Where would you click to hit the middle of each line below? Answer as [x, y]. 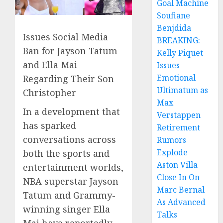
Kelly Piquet [180, 53]
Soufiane [174, 15]
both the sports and [66, 153]
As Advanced [181, 202]
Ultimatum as [183, 90]
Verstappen [179, 115]
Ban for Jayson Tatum [70, 51]
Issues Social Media [65, 37]
